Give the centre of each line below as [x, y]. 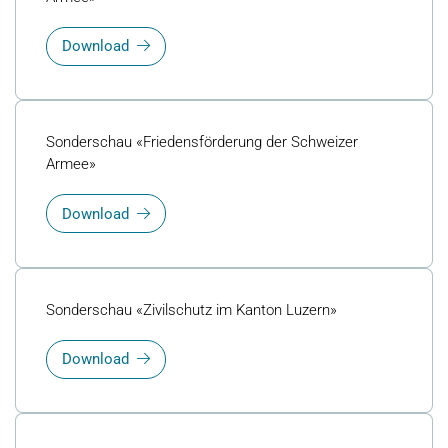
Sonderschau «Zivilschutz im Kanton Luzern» [191, 309]
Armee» [71, 164]
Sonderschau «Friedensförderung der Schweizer [202, 142]
